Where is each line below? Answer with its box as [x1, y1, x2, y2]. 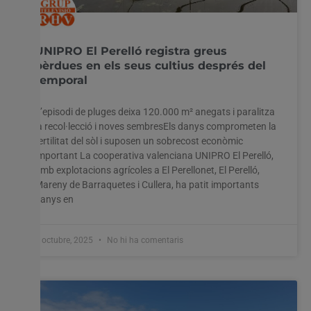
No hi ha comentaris [105, 235, 183, 245]
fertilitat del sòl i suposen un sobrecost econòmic [35, 135, 243, 146]
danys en [35, 193, 74, 205]
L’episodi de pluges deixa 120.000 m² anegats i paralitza [35, 106, 275, 117]
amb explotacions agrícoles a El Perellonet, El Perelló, [35, 164, 260, 176]
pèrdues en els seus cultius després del [35, 58, 266, 72]
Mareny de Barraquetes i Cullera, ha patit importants [35, 178, 259, 190]
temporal [35, 73, 87, 87]
